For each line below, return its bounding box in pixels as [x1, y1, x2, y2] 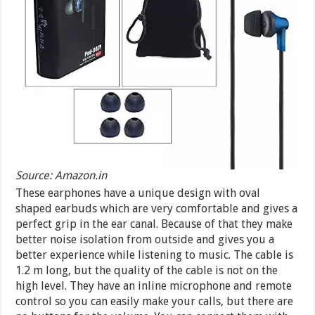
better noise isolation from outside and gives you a [15, 233, 275, 247]
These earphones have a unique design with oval [15, 186, 261, 200]
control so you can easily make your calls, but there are [15, 295, 294, 309]
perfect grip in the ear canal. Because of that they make [15, 217, 293, 231]
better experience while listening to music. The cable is [15, 248, 294, 262]
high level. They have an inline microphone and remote [15, 279, 292, 293]
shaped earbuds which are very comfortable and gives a [15, 202, 298, 216]
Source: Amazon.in [15, 169, 108, 183]
